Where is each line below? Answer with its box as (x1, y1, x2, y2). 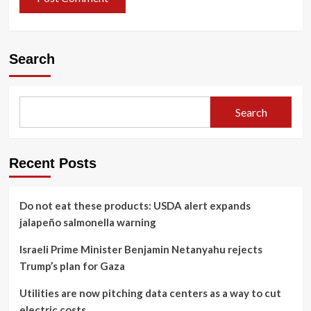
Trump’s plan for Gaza (19, 260, 125, 273)
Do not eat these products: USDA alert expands (19, 199, 251, 212)
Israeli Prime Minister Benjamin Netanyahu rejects (19, 243, 262, 256)
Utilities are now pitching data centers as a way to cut (19, 287, 281, 300)
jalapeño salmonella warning (19, 216, 156, 229)
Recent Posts (8, 155, 96, 171)
